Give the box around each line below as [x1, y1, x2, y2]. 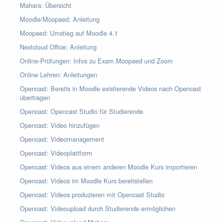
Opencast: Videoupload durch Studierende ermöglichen [20, 204, 175, 213]
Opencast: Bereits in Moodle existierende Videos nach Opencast [20, 84, 201, 93]
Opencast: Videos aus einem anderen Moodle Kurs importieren [20, 162, 197, 171]
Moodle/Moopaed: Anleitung [20, 14, 100, 24]
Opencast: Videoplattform [20, 148, 92, 158]
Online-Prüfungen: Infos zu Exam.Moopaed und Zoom [20, 56, 173, 65]
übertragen [20, 93, 50, 102]
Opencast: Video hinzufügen [20, 120, 100, 130]
